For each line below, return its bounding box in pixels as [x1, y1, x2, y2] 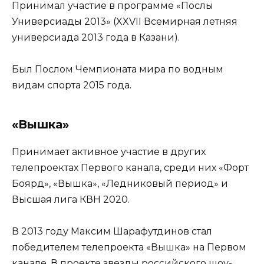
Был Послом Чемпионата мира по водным [12, 64, 223, 75]
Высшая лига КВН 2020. [12, 194, 130, 206]
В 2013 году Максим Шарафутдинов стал [12, 226, 212, 237]
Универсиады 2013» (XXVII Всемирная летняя [12, 15, 237, 27]
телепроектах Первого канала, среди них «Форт [12, 162, 249, 174]
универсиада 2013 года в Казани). [12, 31, 180, 43]
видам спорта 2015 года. [12, 80, 131, 91]
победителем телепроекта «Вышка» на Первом [12, 242, 246, 253]
